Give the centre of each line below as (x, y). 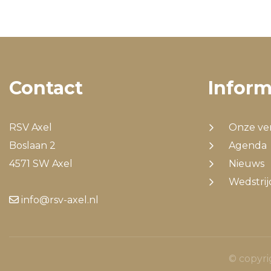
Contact (46, 88)
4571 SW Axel (41, 164)
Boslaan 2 (32, 146)
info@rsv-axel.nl (59, 200)
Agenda (247, 146)
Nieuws (246, 164)
